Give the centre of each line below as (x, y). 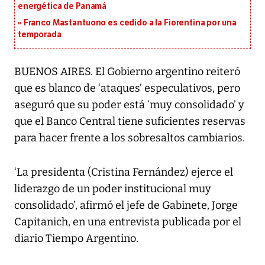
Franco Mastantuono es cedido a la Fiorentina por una (130, 23)
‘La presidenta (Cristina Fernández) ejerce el (124, 172)
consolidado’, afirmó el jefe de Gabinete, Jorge (126, 206)
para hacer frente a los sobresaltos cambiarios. (130, 138)
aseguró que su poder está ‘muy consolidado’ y (129, 105)
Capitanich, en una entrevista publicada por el (128, 222)
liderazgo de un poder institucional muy (113, 189)
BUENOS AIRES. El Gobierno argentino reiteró (127, 72)
